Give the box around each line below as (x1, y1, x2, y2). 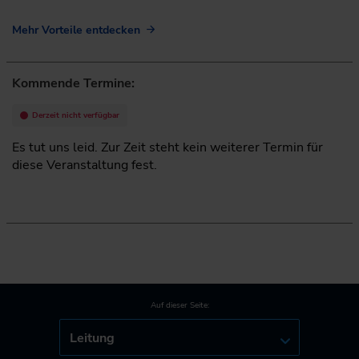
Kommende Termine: (12, 74, 135, 92)
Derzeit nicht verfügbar (32, 109, 119, 121)
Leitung (70, 329, 115, 348)
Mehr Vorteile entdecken (12, 22, 140, 38)
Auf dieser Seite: (150, 300, 209, 312)
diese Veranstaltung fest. (12, 155, 157, 174)
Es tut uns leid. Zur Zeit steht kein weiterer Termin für (12, 138, 323, 156)
